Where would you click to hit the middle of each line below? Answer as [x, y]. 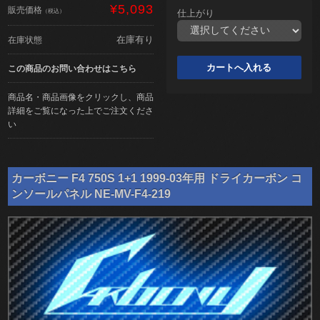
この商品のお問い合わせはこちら [72, 68]
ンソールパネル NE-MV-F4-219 [91, 194]
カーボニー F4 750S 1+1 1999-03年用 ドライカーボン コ [157, 178]
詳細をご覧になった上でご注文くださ [81, 110]
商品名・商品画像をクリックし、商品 [81, 96]
